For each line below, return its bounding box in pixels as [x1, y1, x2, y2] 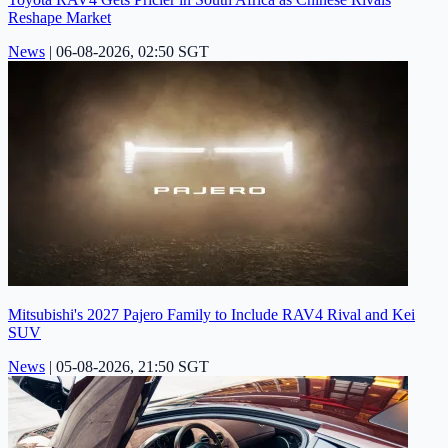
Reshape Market [8, 8, 111, 26]
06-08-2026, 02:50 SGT [56, 42, 209, 60]
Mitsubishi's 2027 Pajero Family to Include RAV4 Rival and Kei [8, 305, 415, 323]
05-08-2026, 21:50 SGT [56, 357, 209, 375]
